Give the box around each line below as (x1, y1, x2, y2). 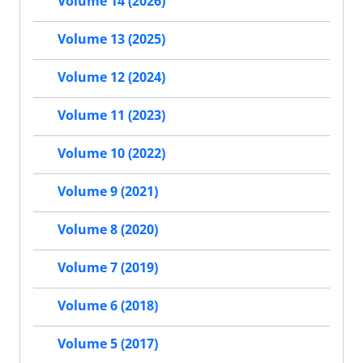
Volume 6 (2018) (58, 297, 158, 315)
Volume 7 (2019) (58, 258, 158, 277)
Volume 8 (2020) (58, 220, 158, 239)
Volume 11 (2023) (58, 106, 165, 125)
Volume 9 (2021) (58, 182, 158, 201)
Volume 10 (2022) (58, 144, 165, 163)
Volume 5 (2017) (58, 335, 158, 353)
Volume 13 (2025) (58, 30, 165, 49)
